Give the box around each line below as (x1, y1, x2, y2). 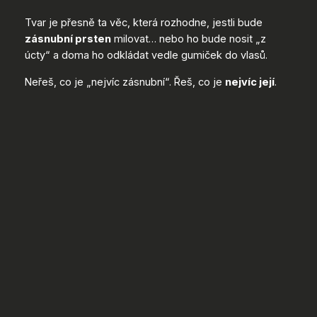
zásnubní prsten (24, 33, 111, 45)
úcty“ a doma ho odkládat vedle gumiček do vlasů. (24, 49, 267, 62)
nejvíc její (224, 75, 275, 88)
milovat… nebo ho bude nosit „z (110, 33, 266, 45)
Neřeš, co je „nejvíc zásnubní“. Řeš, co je (24, 75, 225, 88)
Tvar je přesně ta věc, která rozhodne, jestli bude (24, 16, 263, 29)
